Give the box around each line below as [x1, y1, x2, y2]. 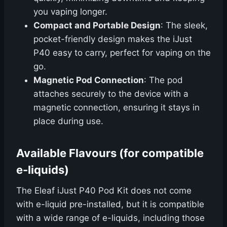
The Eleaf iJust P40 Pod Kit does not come [16, 185, 192, 196]
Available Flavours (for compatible [16, 146, 204, 160]
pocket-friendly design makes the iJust [33, 34, 192, 45]
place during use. [33, 116, 103, 127]
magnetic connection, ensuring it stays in [33, 102, 200, 113]
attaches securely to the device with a [33, 89, 188, 99]
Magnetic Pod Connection [33, 75, 144, 86]
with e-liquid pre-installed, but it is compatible [16, 199, 204, 210]
